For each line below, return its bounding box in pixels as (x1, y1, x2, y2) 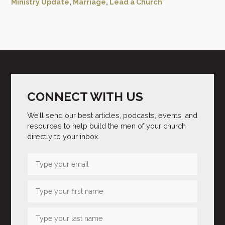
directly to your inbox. (27, 132, 100, 141)
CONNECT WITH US (27, 89, 144, 104)
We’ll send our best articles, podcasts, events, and (27, 110, 198, 120)
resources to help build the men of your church (27, 121, 186, 130)
